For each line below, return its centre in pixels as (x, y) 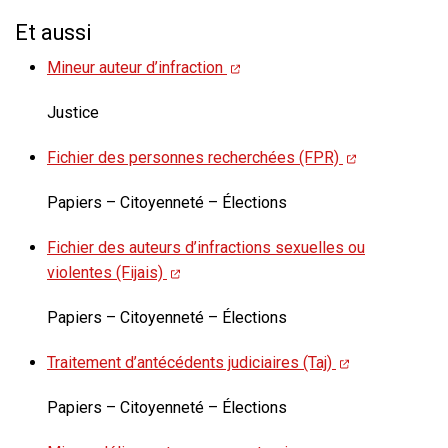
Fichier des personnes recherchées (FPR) (195, 158)
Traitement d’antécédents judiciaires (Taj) (191, 363)
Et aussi (53, 33)
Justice (73, 113)
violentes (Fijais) (107, 273)
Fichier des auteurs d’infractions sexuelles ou (206, 248)
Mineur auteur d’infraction (137, 68)
